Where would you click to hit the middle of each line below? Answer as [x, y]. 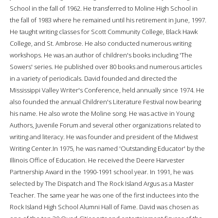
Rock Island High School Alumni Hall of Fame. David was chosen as [104, 207]
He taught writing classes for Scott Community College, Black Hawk [104, 31]
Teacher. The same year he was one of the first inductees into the [104, 195]
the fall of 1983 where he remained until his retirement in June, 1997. [108, 20]
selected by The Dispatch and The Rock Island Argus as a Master [102, 183]
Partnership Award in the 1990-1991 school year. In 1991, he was [101, 172]
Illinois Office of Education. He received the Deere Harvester [97, 160]
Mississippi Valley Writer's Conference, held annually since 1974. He [107, 90]
